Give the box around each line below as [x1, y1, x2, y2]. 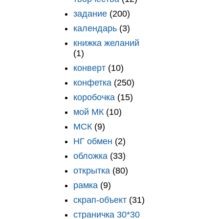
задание [73, 8, 107, 19]
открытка [73, 165, 110, 175]
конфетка [73, 77, 111, 88]
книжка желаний [73, 38, 139, 48]
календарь [73, 23, 117, 33]
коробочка [73, 92, 115, 102]
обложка [73, 151, 108, 161]
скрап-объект [73, 195, 127, 205]
